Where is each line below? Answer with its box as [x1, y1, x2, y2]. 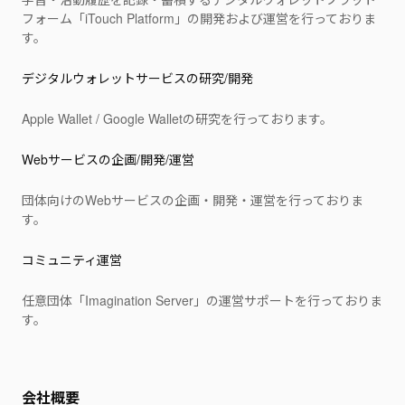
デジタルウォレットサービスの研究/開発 [22, 69, 253, 87]
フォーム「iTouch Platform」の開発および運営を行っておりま [22, 9, 376, 27]
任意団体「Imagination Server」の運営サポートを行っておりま [22, 291, 382, 309]
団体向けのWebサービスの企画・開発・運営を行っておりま [22, 191, 363, 209]
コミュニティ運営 [22, 250, 122, 268]
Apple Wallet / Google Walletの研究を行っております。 [22, 109, 333, 127]
